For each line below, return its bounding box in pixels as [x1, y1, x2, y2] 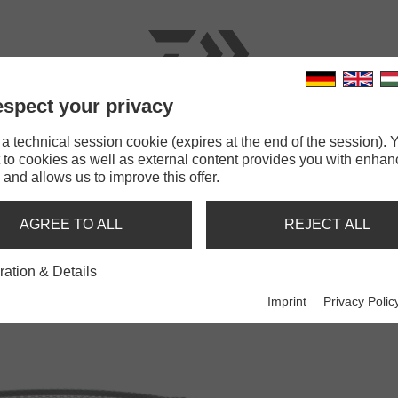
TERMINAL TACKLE [155, 124, 286, 139]
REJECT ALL [283, 217, 370, 232]
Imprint [267, 294, 307, 309]
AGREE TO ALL [20, 217, 123, 232]
